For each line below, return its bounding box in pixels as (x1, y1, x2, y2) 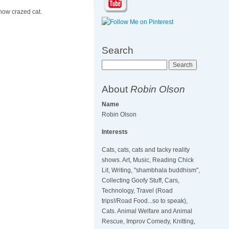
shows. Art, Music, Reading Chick (102, 156, 194, 164)
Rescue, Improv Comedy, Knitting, (102, 218, 196, 225)
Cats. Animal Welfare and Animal (102, 208, 193, 215)
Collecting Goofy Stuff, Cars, (102, 177, 180, 185)
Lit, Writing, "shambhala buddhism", (102, 167, 200, 174)
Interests (102, 128, 128, 136)
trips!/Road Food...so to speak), (102, 197, 188, 205)
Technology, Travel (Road (102, 187, 173, 195)
